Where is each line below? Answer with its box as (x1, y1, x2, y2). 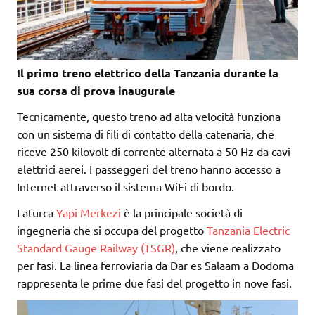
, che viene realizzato (175, 240, 281, 255)
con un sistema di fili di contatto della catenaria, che (17, 126, 274, 141)
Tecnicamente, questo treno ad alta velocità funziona (17, 108, 281, 123)
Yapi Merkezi (56, 205, 124, 219)
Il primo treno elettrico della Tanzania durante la (17, 65, 278, 80)
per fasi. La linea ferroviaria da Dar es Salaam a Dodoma (17, 257, 294, 272)
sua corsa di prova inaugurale (17, 82, 175, 98)
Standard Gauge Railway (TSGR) (17, 240, 175, 255)
